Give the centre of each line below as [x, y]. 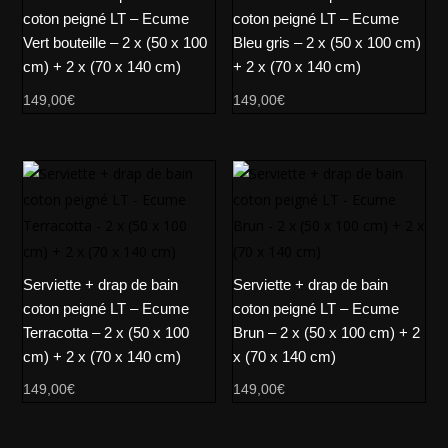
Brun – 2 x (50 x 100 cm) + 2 [327, 332]
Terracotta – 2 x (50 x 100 [106, 332]
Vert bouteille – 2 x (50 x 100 [115, 43]
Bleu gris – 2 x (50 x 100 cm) [327, 43]
